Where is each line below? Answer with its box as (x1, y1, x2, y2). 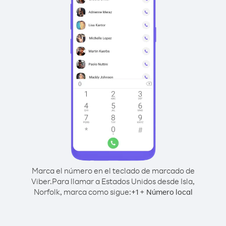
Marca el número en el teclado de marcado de (31, 165, 195, 176)
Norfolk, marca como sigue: (33, 187, 131, 197)
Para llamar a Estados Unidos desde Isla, (52, 176, 195, 186)
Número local (146, 187, 193, 197)
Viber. (31, 176, 52, 186)
